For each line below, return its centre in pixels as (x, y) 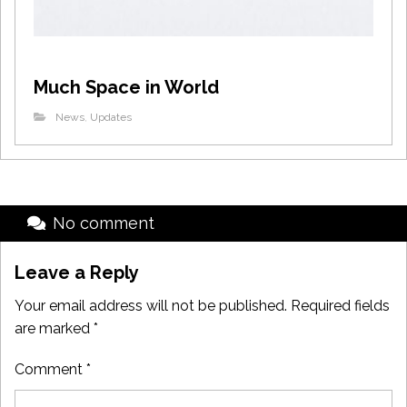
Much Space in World (126, 87)
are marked (54, 328)
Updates (111, 117)
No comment (104, 223)
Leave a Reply (77, 272)
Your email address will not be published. (151, 305)
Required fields (340, 305)
